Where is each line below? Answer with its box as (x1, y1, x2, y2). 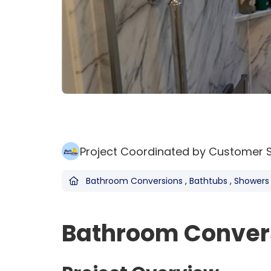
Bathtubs (189, 175, 227, 187)
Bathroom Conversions (86, 175, 183, 187)
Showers (234, 175, 269, 187)
